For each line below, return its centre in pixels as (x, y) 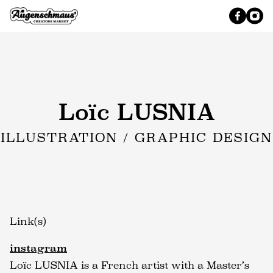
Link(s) (28, 222)
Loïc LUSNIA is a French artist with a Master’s (129, 265)
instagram (38, 248)
